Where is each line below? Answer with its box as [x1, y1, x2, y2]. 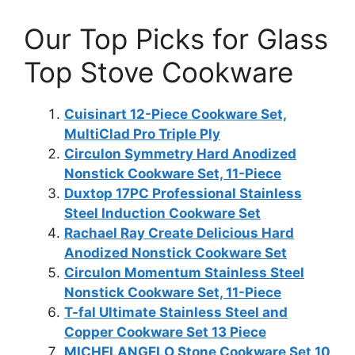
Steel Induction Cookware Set [64, 204, 261, 221]
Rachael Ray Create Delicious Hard [64, 224, 294, 241]
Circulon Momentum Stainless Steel [64, 264, 304, 281]
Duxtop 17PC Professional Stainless [64, 185, 302, 201]
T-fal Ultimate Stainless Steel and [64, 303, 288, 320]
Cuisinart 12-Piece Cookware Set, [64, 105, 287, 122]
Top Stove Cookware [24, 55, 293, 89]
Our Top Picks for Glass [24, 21, 328, 55]
